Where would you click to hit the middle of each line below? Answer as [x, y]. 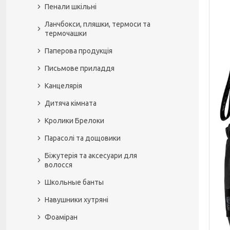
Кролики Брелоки [74, 121]
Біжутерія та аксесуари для [91, 156]
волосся [59, 165]
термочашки [66, 33]
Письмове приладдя [80, 68]
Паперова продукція [79, 51]
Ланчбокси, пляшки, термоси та [98, 24]
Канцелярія [63, 86]
